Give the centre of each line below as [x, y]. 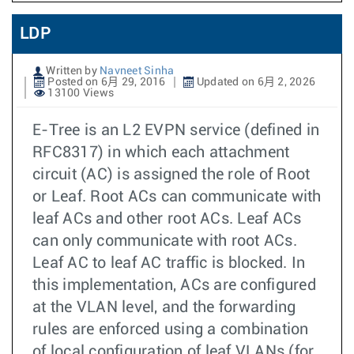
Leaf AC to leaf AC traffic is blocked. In [169, 263]
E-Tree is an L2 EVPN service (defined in [176, 130]
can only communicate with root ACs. [165, 241]
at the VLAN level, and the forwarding [164, 307]
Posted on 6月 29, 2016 [105, 82]
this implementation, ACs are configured [174, 285]
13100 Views [79, 93]
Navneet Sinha [137, 71]
